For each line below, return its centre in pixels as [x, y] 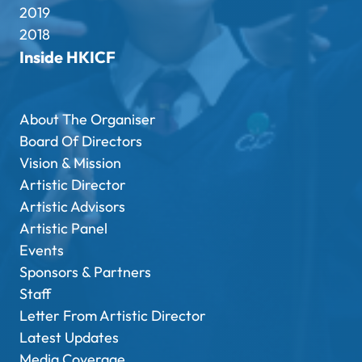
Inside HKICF [67, 57]
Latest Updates [69, 338]
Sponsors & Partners [85, 272]
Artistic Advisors [72, 207]
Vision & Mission [70, 163]
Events [42, 250]
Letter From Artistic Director [113, 316]
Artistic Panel [63, 229]
